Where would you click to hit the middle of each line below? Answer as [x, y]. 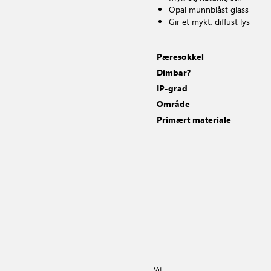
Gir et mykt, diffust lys [209, 21]
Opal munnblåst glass [209, 9]
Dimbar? [174, 72]
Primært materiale [194, 119]
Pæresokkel [180, 57]
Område [173, 104]
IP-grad [172, 88]
